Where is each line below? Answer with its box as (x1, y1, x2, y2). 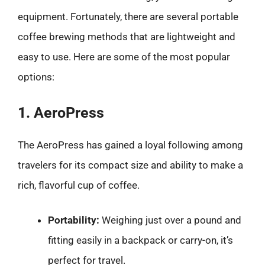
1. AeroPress (18, 104, 104, 121)
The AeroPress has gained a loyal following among (18, 138, 243, 151)
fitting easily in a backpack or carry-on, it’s (48, 234, 233, 246)
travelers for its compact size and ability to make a (18, 159, 243, 171)
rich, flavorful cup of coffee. (18, 179, 140, 191)
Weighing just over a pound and (99, 214, 241, 226)
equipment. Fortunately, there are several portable (18, 11, 238, 22)
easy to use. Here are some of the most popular (18, 51, 230, 63)
